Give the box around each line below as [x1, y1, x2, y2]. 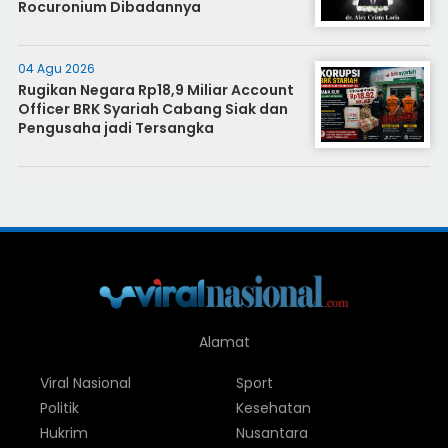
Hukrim [40, 423, 88, 444]
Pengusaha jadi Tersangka [17, 118, 214, 138]
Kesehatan [235, 398, 311, 419]
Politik [40, 398, 79, 419]
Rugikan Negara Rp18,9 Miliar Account [17, 80, 294, 100]
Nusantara [235, 423, 308, 444]
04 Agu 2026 [17, 60, 95, 77]
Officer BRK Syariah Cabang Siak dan [17, 99, 288, 119]
